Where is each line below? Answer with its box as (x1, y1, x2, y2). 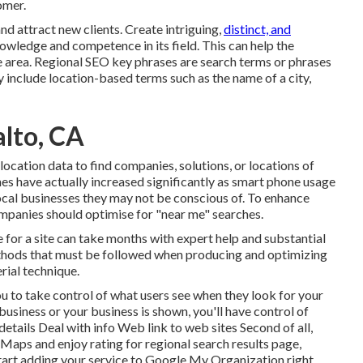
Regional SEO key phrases (34, 53, 177, 69)
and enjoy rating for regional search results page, (32, 335, 301, 351)
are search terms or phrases (177, 53, 331, 69)
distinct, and (224, 21, 291, 36)
